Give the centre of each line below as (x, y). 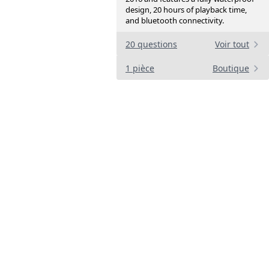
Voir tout (232, 44)
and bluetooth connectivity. (175, 21)
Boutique (231, 68)
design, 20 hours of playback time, (186, 10)
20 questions (151, 44)
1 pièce (140, 68)
